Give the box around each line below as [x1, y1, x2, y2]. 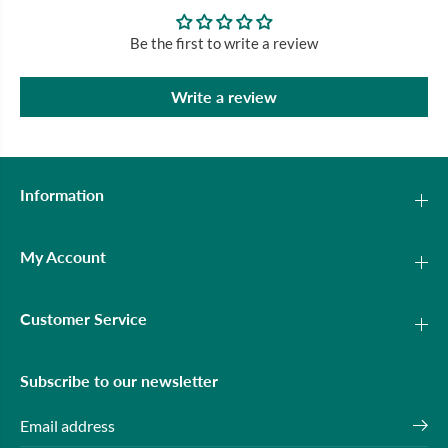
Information [20, 185, 104, 204]
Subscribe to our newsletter [20, 371, 218, 390]
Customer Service [20, 309, 147, 328]
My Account [20, 247, 106, 266]
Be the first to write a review [130, 33, 318, 52]
